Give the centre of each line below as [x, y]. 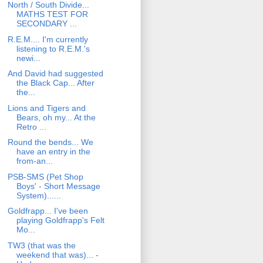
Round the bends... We [50, 142]
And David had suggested [55, 74]
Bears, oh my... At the [56, 117]
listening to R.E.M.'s [53, 48]
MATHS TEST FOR [52, 14]
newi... [28, 58]
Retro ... [31, 127]
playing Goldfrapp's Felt [60, 220]
